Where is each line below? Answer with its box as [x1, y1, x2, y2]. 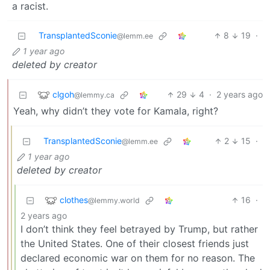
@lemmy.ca [74, 90, 115, 99]
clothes [60, 194, 88, 205]
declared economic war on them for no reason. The [20, 252, 255, 265]
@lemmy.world [88, 195, 140, 205]
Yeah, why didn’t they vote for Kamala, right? [13, 105, 218, 118]
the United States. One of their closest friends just [20, 237, 249, 250]
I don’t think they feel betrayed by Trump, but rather [20, 223, 258, 236]
